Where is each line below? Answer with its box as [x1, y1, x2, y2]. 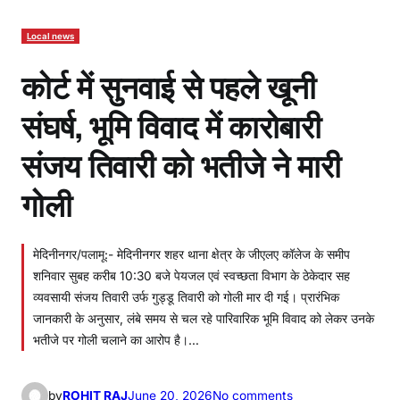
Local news [27, 30, 74, 41]
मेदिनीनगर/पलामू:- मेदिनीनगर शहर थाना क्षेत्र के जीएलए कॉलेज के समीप [33, 246, 350, 262]
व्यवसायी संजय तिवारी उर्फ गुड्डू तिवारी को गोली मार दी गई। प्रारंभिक [33, 289, 339, 304]
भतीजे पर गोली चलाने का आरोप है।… [33, 332, 199, 347]
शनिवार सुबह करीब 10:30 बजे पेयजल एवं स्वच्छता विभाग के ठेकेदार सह [33, 268, 350, 283]
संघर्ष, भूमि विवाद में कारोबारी [21, 100, 321, 147]
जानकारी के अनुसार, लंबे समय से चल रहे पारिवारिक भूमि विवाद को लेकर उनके [33, 311, 374, 326]
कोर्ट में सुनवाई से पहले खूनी [21, 61, 316, 108]
